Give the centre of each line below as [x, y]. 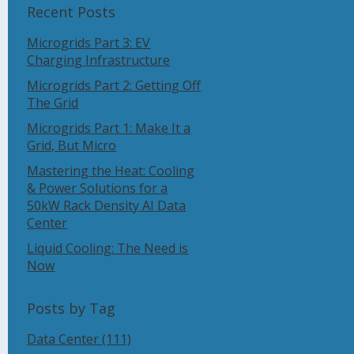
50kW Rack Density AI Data [107, 205]
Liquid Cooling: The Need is [108, 248]
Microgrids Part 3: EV [89, 43]
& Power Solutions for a [98, 188]
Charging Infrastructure [99, 60]
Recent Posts [72, 12]
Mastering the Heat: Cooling [111, 171]
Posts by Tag [72, 308]
